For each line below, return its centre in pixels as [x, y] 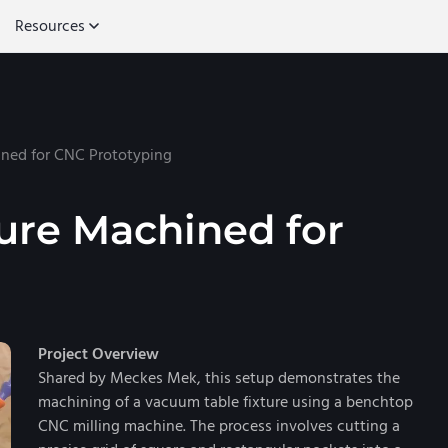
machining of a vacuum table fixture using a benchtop [225, 402]
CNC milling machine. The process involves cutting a [219, 426]
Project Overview [98, 354]
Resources [50, 25]
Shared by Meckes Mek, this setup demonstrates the [219, 378]
